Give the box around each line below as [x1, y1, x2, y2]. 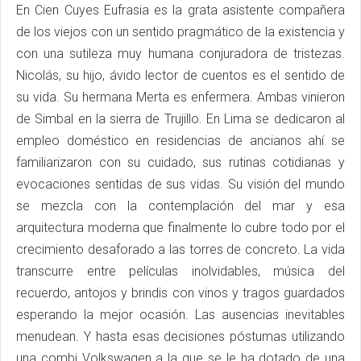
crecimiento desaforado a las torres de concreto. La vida [16, 241, 345, 257]
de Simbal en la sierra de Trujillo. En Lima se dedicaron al [16, 110, 345, 127]
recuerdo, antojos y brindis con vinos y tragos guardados [16, 284, 345, 301]
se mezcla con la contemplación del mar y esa [16, 197, 345, 214]
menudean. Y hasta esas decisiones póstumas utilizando [16, 328, 345, 344]
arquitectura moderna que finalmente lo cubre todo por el [16, 219, 345, 235]
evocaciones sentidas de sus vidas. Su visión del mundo [16, 176, 345, 192]
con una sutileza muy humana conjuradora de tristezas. [16, 45, 345, 61]
